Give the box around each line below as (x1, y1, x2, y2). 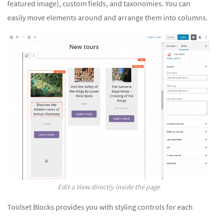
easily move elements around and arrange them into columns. (7, 12, 208, 22)
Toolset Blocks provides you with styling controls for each (7, 201, 193, 212)
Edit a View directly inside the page (57, 182, 160, 191)
